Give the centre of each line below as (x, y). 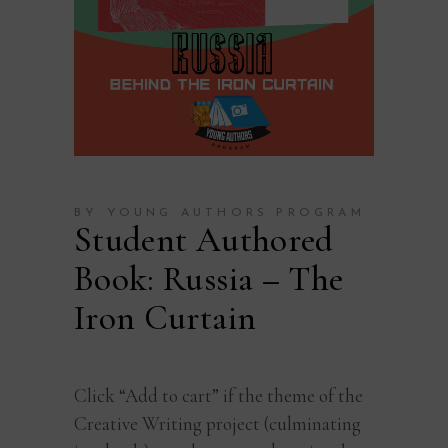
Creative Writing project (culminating (217, 424)
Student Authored (204, 240)
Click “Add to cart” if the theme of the (218, 396)
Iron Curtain (165, 318)
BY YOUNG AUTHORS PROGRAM (219, 213)
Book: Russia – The (209, 279)
